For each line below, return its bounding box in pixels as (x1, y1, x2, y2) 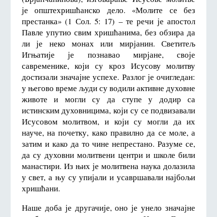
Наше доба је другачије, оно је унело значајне (21, 202, 196, 213)
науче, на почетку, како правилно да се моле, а (21, 127, 196, 139)
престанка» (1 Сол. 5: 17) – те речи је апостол (21, 15, 196, 27)
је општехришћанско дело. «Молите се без (21, 4, 196, 16)
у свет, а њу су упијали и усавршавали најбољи (21, 171, 196, 183)
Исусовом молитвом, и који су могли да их (21, 116, 196, 127)
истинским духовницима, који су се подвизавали (21, 105, 196, 116)
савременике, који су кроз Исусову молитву (21, 60, 196, 72)
